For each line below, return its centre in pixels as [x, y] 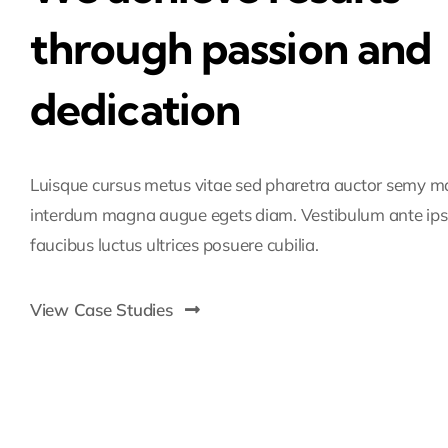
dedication [135, 108]
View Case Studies [101, 309]
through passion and [230, 47]
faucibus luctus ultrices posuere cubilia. [174, 244]
